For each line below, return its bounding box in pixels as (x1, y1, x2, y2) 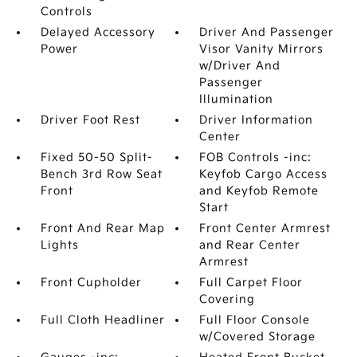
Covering (199, 292, 256, 306)
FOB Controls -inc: (199, 151, 312, 164)
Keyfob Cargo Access (199, 167, 328, 181)
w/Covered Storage (199, 330, 316, 343)
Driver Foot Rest (40, 113, 140, 127)
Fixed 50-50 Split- (40, 151, 153, 164)
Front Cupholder (40, 276, 142, 289)
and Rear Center (199, 238, 301, 252)
